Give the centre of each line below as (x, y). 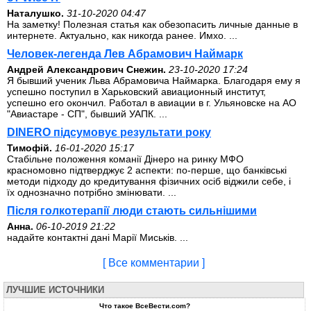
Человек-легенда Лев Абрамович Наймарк (125, 54)
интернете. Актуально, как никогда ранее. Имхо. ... (122, 35)
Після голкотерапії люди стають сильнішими (132, 211)
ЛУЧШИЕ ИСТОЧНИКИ (55, 290)
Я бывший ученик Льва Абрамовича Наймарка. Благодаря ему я (154, 81)
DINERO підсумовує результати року (109, 132)
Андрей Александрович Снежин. (86, 69)
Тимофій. (30, 148)
